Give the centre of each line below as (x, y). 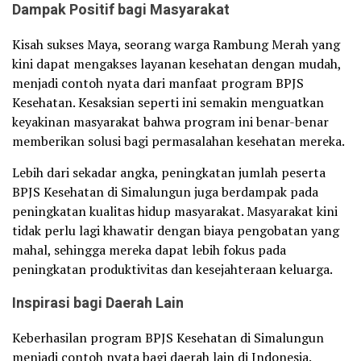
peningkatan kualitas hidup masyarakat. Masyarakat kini (175, 211)
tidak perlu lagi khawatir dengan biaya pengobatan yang (176, 230)
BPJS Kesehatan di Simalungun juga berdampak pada (165, 192)
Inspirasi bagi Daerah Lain (98, 303)
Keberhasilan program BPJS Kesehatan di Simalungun (168, 338)
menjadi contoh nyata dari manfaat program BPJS (158, 83)
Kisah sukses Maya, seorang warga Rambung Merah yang (176, 44)
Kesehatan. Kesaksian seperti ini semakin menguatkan (168, 102)
